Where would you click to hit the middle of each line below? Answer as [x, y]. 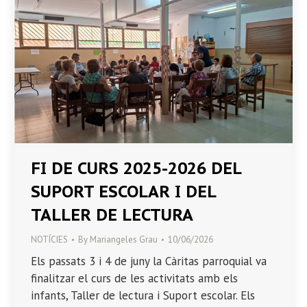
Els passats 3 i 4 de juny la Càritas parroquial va [149, 261]
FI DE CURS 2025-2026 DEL [136, 168]
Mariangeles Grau [124, 239]
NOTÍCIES [49, 239]
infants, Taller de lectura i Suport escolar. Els [143, 295]
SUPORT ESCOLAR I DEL [123, 191]
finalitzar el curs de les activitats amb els [134, 278]
